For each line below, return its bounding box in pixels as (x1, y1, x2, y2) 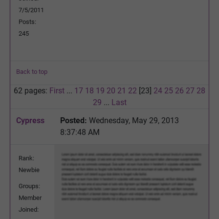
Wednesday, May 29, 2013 (87, 115, 179, 125)
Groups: (19, 182, 40, 190)
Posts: (19, 18, 36, 25)
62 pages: (14, 86, 49, 95)
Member (19, 194, 42, 201)
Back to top (16, 67, 47, 75)
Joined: (19, 205, 39, 213)
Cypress (16, 115, 44, 125)
